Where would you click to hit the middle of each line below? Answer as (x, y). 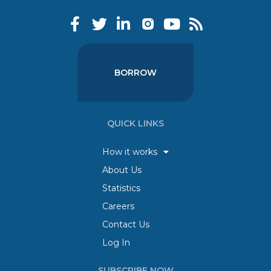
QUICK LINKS (135, 124)
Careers (118, 207)
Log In (116, 243)
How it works (130, 152)
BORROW (135, 73)
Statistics (121, 188)
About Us (122, 170)
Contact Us (126, 225)
